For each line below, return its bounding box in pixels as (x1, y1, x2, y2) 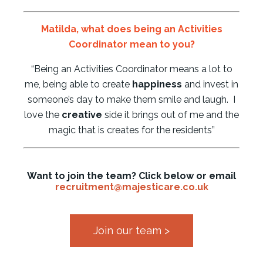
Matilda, (41, 23, 81, 35)
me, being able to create (25, 78, 132, 90)
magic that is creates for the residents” (48, 124, 215, 136)
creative (62, 109, 102, 120)
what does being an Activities (80, 23, 222, 35)
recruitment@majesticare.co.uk (55, 181, 208, 193)
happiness (132, 78, 182, 90)
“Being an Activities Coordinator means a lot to (31, 63, 232, 75)
